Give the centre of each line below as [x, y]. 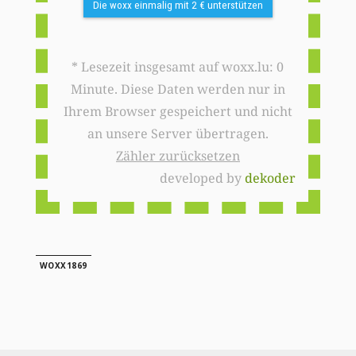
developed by [203, 178]
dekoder [271, 178]
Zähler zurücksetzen [178, 156]
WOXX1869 [63, 266]
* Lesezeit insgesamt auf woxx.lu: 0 [174, 67]
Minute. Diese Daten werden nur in [178, 89]
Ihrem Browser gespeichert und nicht [178, 112]
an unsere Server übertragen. [178, 134]
